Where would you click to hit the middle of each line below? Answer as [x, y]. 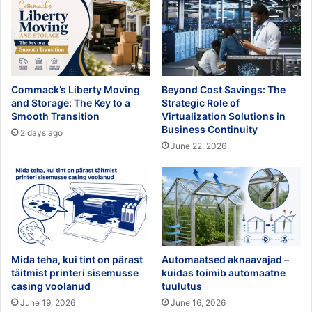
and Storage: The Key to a [71, 102]
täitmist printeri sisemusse [75, 272]
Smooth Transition [55, 116]
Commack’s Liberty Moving [76, 89]
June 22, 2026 [198, 146]
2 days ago [41, 132]
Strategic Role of [201, 102]
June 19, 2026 [48, 302]
